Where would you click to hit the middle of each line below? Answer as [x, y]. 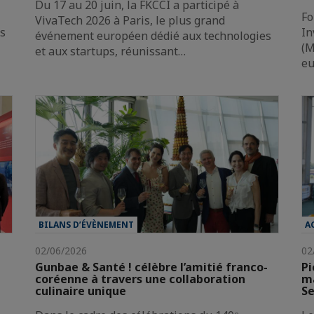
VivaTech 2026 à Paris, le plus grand [130, 21]
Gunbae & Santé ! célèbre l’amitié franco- [151, 267]
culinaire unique [81, 291]
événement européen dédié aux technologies [153, 36]
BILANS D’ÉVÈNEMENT [86, 224]
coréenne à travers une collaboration [140, 279]
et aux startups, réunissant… [110, 52]
